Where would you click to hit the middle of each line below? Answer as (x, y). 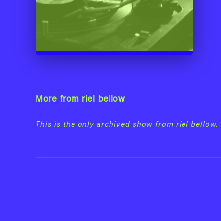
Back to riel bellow (86, 184)
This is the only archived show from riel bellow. (127, 124)
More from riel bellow (80, 99)
